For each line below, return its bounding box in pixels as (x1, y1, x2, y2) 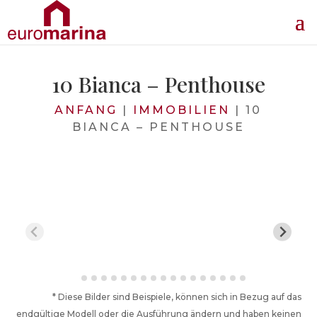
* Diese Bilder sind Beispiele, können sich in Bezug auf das (52, 292, 301, 303)
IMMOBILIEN (133, 103, 231, 117)
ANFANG (54, 103, 118, 117)
